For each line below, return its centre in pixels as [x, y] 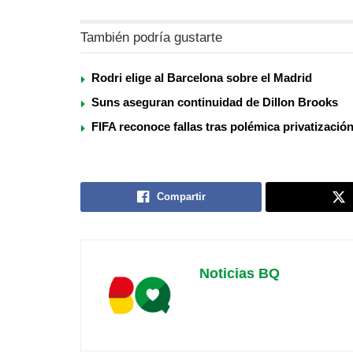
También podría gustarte [151, 37]
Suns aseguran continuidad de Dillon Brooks [215, 102]
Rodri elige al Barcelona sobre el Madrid [202, 78]
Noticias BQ [240, 273]
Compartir [181, 197]
